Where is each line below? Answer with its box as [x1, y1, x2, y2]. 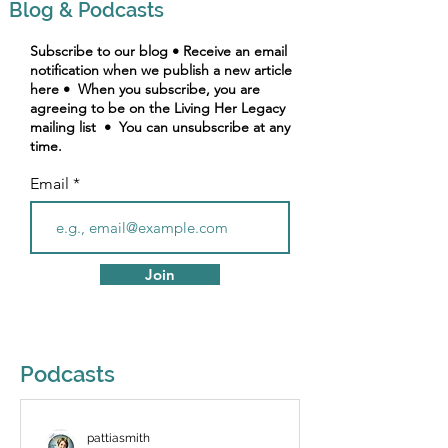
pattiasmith [87, 431, 150, 445]
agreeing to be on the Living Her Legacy [30, 99, 285, 117]
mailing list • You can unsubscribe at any [30, 118, 290, 136]
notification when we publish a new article [30, 61, 292, 79]
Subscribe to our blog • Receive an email [30, 42, 287, 60]
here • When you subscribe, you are [30, 80, 260, 98]
